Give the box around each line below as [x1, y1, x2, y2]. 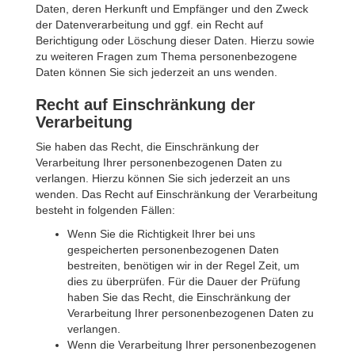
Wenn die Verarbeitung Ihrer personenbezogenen [67, 338, 316, 351]
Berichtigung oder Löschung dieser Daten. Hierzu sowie [36, 34, 315, 47]
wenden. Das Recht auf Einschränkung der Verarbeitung [36, 188, 318, 200]
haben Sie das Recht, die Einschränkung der [67, 291, 291, 303]
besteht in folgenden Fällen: [36, 204, 175, 216]
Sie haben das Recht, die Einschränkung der [36, 140, 259, 153]
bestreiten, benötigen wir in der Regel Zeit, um [67, 259, 300, 272]
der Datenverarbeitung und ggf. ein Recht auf [36, 18, 263, 31]
